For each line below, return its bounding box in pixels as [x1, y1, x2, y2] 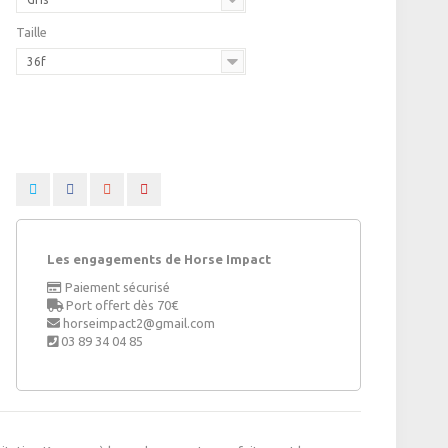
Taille [15, 25, 50, 40]
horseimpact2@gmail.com [62, 316, 215, 331]
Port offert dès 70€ [62, 298, 178, 313]
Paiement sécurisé [61, 280, 170, 295]
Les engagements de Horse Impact [46, 252, 271, 267]
